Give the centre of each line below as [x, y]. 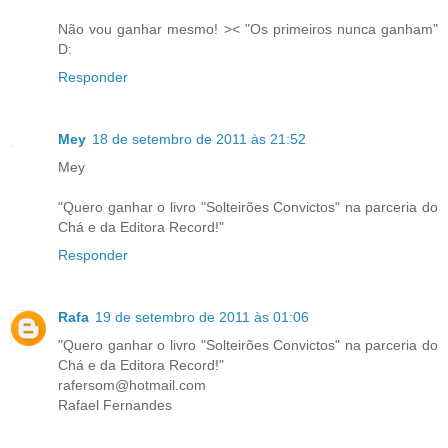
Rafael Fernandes [115, 404]
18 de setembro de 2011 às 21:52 [199, 138]
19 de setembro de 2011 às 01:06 [202, 316]
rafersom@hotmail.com [132, 384]
